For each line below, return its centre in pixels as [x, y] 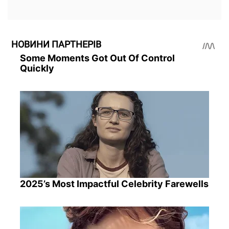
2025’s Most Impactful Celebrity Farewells [114, 184]
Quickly [37, 68]
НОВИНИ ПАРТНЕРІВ [56, 44]
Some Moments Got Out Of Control [97, 58]
